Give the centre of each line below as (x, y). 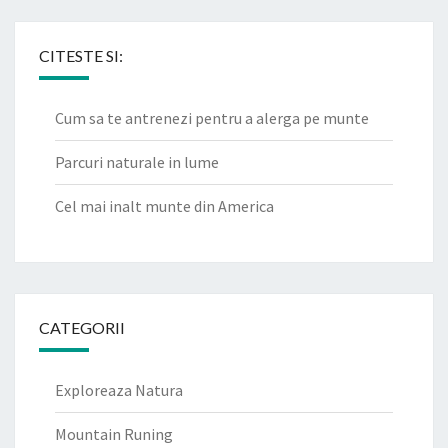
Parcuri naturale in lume (137, 162)
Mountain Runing (114, 434)
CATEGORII (82, 327)
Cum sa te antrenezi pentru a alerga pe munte (212, 118)
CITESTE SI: (81, 55)
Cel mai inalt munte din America (164, 206)
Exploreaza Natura (119, 390)
